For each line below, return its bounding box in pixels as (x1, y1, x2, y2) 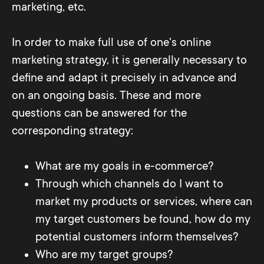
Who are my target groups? (35, 248, 173, 261)
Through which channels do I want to (35, 177, 223, 190)
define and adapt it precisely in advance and (12, 71, 237, 84)
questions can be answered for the (12, 107, 187, 120)
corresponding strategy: (12, 124, 139, 137)
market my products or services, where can (35, 195, 252, 208)
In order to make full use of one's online (12, 36, 211, 49)
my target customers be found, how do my (35, 213, 250, 226)
